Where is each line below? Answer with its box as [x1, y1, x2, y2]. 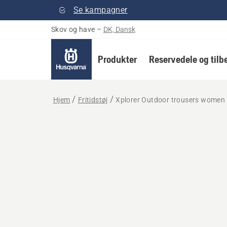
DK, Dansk [103, 25, 135, 33]
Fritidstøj [78, 96, 108, 104]
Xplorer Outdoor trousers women [116, 96, 225, 104]
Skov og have [51, 25, 95, 33]
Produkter [97, 53, 137, 65]
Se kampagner [73, 5, 128, 15]
